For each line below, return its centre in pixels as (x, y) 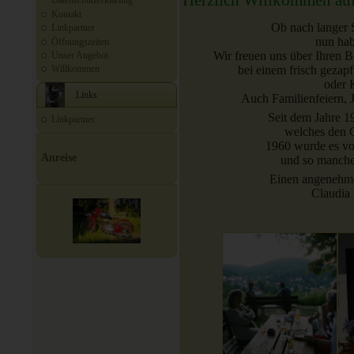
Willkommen (75, 69)
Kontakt (66, 14)
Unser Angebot (80, 55)
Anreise (59, 158)
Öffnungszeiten (80, 41)
